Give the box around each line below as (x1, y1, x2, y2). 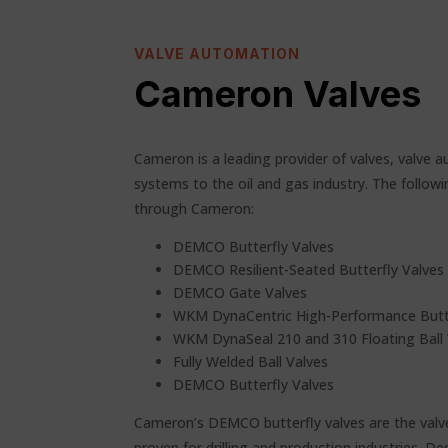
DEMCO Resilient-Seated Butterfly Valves (173, 260, 445, 279)
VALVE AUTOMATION (134, 45, 301, 63)
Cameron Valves (134, 72, 422, 117)
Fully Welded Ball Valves (173, 352, 329, 371)
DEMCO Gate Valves (173, 283, 308, 302)
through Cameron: (134, 199, 255, 218)
